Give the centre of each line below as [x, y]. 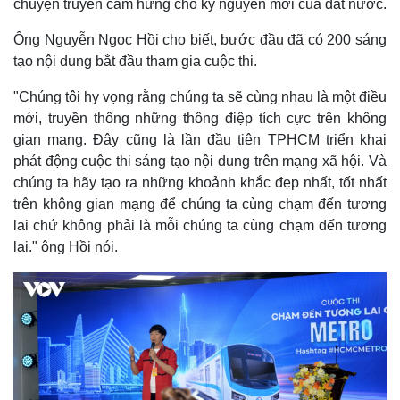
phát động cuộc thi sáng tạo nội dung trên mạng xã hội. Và [200, 161]
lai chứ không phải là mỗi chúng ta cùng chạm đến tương [200, 225]
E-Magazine [250, 319]
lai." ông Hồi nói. [66, 246]
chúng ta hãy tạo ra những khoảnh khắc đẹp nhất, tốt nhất [200, 182]
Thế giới [39, 258]
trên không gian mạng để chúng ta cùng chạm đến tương [200, 204]
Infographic [248, 338]
